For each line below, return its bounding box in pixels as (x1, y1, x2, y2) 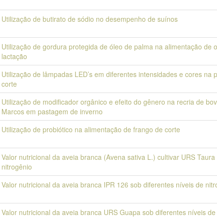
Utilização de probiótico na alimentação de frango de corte (1, 124, 180, 134)
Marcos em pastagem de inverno (1, 107, 103, 116)
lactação (1, 51, 27, 61)
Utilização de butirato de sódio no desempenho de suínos (1, 14, 178, 24)
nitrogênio (1, 162, 32, 171)
